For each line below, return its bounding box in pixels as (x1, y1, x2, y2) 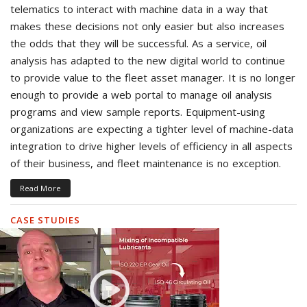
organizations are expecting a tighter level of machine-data (10, 121, 293, 136)
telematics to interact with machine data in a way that (10, 1, 268, 16)
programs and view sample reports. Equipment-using (10, 104, 265, 119)
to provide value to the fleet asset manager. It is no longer (10, 70, 295, 84)
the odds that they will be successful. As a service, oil (10, 36, 267, 50)
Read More (20, 182, 61, 193)
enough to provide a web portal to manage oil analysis (10, 87, 272, 101)
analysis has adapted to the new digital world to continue (10, 53, 285, 67)
